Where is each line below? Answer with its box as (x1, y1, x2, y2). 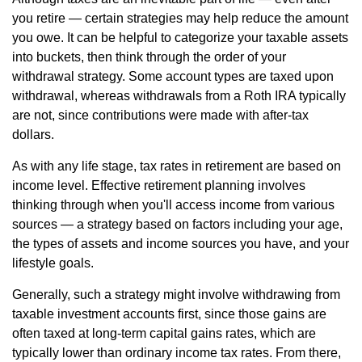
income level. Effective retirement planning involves (12, 178, 305, 192)
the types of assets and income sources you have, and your (12, 236, 349, 250)
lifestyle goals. (12, 255, 94, 270)
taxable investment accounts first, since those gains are (12, 306, 326, 321)
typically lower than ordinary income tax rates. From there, (12, 345, 341, 360)
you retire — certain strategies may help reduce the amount (12, 11, 348, 25)
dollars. (12, 127, 54, 141)
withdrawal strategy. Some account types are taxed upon (12, 69, 334, 83)
